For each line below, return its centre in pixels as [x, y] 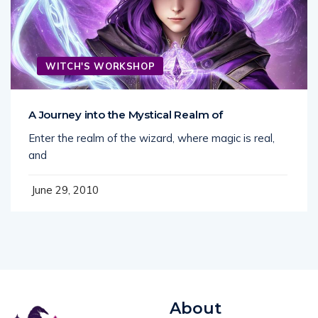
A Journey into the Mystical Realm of [126, 115]
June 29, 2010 [64, 190]
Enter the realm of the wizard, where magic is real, [152, 138]
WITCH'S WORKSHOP [100, 66]
